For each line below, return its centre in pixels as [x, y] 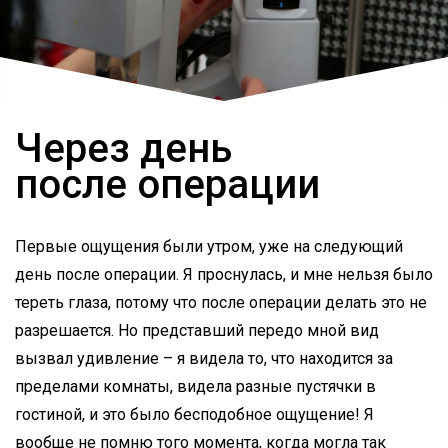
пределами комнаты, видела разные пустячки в [195, 387]
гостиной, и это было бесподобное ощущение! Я [194, 415]
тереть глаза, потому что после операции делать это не [221, 303]
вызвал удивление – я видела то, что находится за [204, 359]
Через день [123, 149]
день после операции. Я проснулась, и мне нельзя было [224, 275]
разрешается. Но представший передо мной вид [197, 331]
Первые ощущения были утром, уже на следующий [209, 247]
